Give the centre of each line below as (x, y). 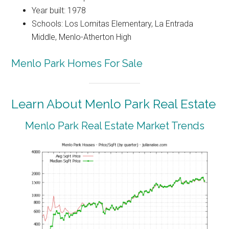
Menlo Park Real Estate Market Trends (114, 126)
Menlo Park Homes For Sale (77, 63)
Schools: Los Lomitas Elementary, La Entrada (113, 24)
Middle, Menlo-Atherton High (82, 37)
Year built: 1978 (59, 10)
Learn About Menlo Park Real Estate (114, 104)
